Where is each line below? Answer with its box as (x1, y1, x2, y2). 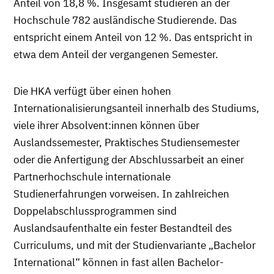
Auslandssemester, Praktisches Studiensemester (13, 135, 240, 149)
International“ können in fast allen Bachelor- (13, 255, 224, 269)
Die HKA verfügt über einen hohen (13, 84, 171, 98)
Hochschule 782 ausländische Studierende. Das (13, 13, 237, 27)
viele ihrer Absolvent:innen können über (13, 118, 199, 132)
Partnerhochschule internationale (13, 169, 171, 183)
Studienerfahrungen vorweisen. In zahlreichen (13, 187, 229, 201)
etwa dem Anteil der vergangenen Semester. (13, 47, 218, 61)
